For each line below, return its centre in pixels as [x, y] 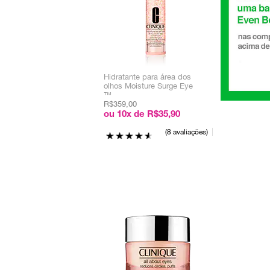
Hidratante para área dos [147, 77]
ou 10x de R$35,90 [142, 115]
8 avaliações [187, 132]
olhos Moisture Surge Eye [148, 86]
